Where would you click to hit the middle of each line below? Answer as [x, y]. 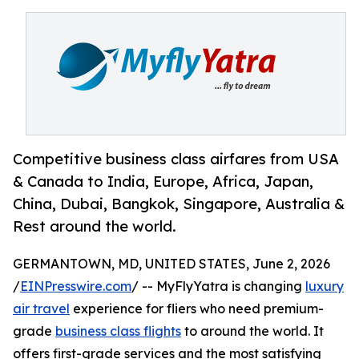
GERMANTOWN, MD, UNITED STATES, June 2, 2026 [171, 264]
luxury [325, 286]
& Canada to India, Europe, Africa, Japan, [163, 182]
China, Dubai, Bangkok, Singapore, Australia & [179, 204]
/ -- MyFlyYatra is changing [218, 286]
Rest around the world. [95, 226]
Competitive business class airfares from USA [176, 159]
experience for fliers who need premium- [197, 309]
